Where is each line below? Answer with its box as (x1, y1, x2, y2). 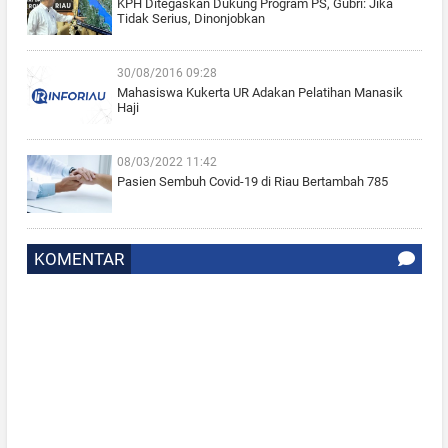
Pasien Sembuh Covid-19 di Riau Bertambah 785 (116, 174, 388, 190)
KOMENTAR (33, 249, 124, 270)
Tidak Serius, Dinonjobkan (116, 11, 265, 27)
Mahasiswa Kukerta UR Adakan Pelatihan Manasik (116, 85, 403, 101)
